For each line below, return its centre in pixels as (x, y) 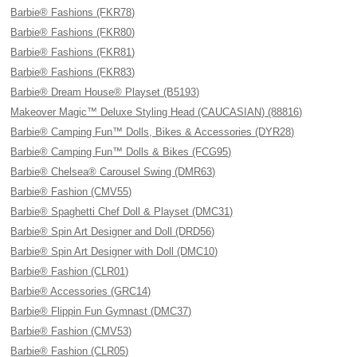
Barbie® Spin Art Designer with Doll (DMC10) (114, 251)
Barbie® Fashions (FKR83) (73, 72)
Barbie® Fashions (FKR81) (73, 52)
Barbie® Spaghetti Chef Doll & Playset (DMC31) (122, 212)
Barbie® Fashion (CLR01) (70, 271)
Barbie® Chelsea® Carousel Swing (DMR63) (113, 172)
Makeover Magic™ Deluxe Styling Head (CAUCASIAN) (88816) (157, 112)
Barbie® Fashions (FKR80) (73, 32)
